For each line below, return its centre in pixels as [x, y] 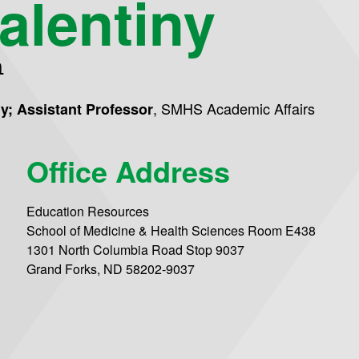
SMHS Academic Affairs [238, 108]
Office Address [129, 171]
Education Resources [88, 212]
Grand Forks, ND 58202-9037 [111, 269]
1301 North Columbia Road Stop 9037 [136, 250]
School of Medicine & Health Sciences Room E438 [171, 231]
